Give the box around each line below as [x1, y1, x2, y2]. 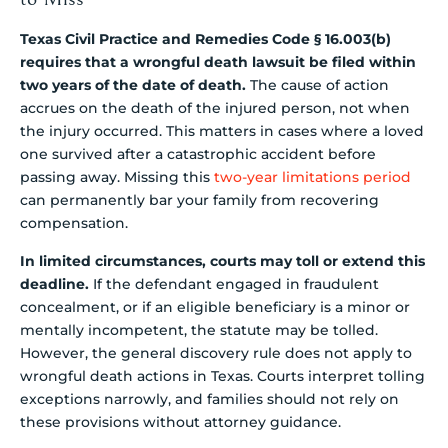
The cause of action [246, 76, 389, 95]
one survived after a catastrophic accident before [20, 145, 376, 164]
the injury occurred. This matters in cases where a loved [20, 122, 424, 141]
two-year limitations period [214, 168, 411, 187]
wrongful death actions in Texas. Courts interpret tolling [20, 366, 425, 385]
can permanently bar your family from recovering [20, 191, 379, 210]
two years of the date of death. [20, 76, 246, 95]
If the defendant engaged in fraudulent [89, 274, 379, 293]
